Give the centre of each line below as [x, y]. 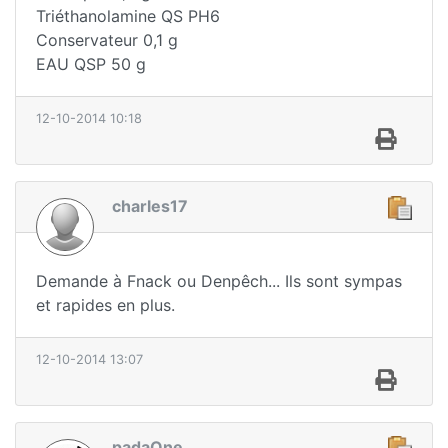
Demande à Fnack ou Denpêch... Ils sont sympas [219, 280]
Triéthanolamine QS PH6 [128, 16]
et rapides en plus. [105, 304]
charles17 [150, 206]
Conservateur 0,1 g [107, 40]
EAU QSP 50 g [91, 64]
